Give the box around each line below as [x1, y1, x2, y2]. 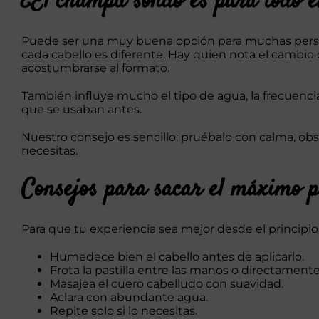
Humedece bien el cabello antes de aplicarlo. [50, 249, 304, 263]
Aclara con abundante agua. [50, 290, 208, 304]
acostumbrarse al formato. [21, 61, 169, 75]
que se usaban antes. [21, 103, 142, 117]
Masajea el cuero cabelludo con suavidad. [50, 276, 283, 291]
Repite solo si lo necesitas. [50, 303, 197, 318]
